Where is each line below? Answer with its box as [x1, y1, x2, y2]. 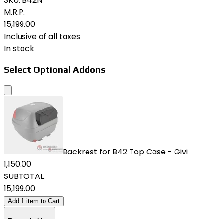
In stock [4, 43, 34, 54]
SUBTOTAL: [4, 171, 45, 182]
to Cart [39, 197, 60, 205]
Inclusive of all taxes [4, 31, 80, 42]
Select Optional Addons [4, 64, 106, 75]
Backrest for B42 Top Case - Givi [63, 146, 188, 158]
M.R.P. [4, 6, 25, 18]
